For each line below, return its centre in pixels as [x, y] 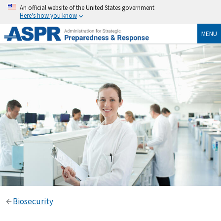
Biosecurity [33, 201]
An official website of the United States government [87, 7]
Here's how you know [48, 15]
